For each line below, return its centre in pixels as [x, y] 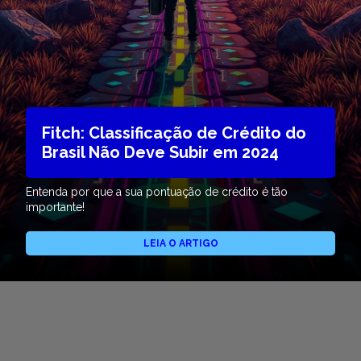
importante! [55, 207]
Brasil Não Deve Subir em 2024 [160, 153]
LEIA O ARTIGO [180, 244]
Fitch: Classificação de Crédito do [174, 133]
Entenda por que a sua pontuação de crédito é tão [157, 192]
